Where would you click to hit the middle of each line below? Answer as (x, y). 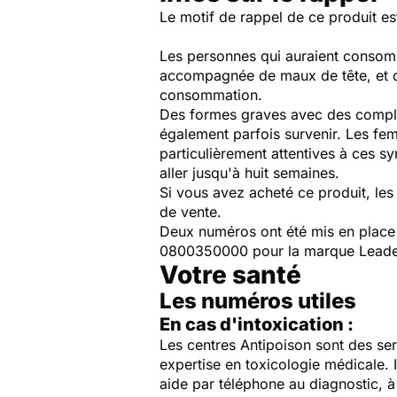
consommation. (211, 95)
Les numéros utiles (258, 301)
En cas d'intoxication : (257, 325)
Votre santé (230, 275)
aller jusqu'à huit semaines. (249, 173)
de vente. (191, 212)
